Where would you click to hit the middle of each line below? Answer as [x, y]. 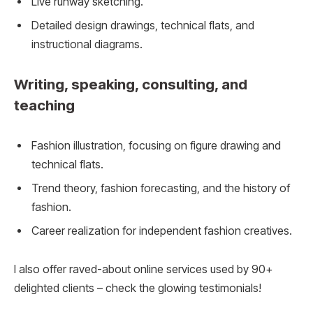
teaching [44, 105]
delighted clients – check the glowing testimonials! [138, 289]
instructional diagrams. [87, 45]
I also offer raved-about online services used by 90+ [143, 270]
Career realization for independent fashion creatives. [162, 231]
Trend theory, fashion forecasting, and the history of [161, 188]
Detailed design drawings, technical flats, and [143, 26]
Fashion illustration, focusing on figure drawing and [156, 145]
